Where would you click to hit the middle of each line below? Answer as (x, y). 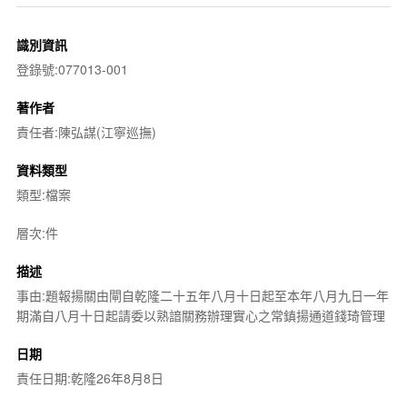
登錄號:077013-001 (72, 69)
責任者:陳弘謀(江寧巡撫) (86, 131)
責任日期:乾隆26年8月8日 (89, 377)
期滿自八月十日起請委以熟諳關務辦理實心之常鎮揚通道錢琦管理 (200, 315)
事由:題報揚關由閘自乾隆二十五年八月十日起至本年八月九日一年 (202, 295)
